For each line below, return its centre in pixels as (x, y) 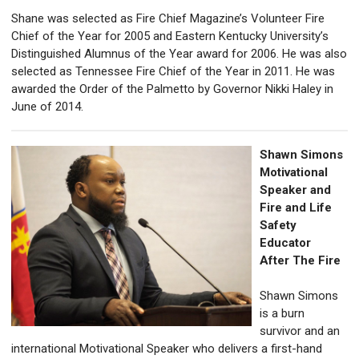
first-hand (296, 349)
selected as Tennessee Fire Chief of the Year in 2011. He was (173, 72)
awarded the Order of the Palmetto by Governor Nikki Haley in (172, 89)
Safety (278, 226)
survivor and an (300, 331)
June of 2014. (47, 107)
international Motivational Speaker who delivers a (141, 349)
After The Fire (300, 261)
